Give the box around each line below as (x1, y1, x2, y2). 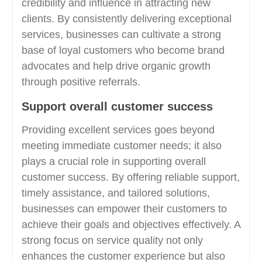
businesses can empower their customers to (21, 203, 227, 215)
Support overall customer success (21, 100, 213, 113)
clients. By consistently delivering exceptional (21, 13, 232, 25)
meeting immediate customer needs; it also (21, 140, 222, 151)
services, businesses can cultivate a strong (21, 29, 221, 40)
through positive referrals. (21, 76, 140, 88)
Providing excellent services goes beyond (21, 124, 215, 136)
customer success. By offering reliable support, (21, 171, 240, 183)
